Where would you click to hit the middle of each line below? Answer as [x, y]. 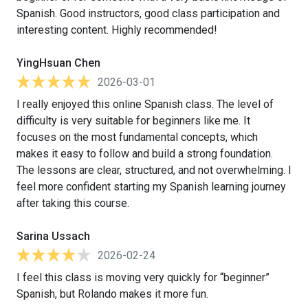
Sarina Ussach [53, 236]
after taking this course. [73, 203]
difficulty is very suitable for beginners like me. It [133, 120]
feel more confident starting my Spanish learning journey [151, 186]
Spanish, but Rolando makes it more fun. [112, 294]
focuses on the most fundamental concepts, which [137, 137]
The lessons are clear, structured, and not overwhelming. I [154, 170]
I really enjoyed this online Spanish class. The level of [145, 104]
